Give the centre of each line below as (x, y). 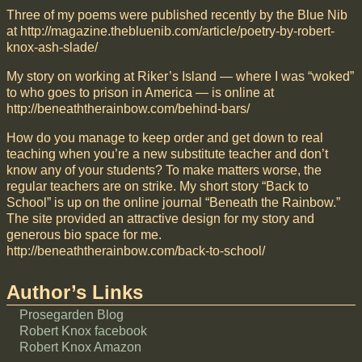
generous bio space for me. (84, 234)
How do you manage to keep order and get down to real (165, 137)
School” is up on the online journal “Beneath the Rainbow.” (173, 202)
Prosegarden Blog (72, 315)
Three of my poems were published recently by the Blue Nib (177, 15)
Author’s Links (75, 292)
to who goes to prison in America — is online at (140, 92)
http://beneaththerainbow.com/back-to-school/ (136, 250)
